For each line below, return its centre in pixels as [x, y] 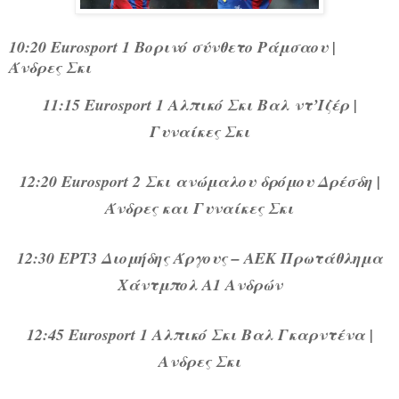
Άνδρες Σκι [50, 68]
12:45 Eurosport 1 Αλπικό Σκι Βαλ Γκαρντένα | [199, 335]
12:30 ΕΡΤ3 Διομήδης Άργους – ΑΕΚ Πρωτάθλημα [199, 258]
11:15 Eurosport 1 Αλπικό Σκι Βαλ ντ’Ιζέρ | [199, 105]
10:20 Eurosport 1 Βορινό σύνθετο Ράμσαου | [172, 47]
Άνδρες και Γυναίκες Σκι [199, 208]
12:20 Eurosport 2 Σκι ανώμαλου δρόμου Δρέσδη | [199, 182]
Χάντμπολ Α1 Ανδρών [199, 285]
